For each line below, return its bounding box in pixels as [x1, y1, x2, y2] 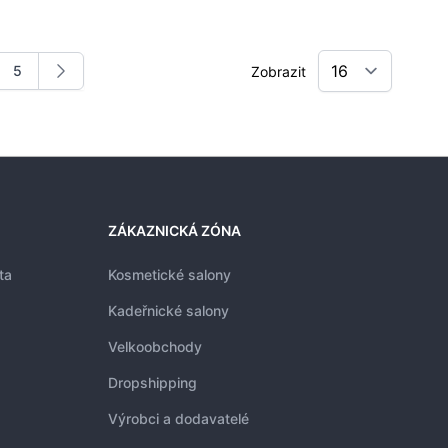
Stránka [11, 70, 63, 88]
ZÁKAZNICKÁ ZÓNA [108, 222, 241, 239]
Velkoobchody [108, 338, 202, 355]
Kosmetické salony [108, 266, 231, 283]
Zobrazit [251, 63, 310, 80]
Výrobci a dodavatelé [108, 410, 249, 427]
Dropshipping [108, 374, 197, 391]
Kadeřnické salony [108, 302, 229, 319]
